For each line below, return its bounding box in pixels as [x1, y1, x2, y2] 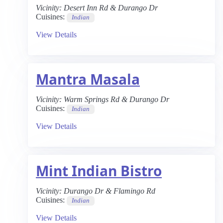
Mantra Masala [36, 70, 140, 89]
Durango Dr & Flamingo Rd [64, 187, 155, 195]
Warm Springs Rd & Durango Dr [64, 95, 169, 104]
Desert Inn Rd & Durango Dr [64, 3, 158, 12]
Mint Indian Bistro [36, 161, 162, 180]
